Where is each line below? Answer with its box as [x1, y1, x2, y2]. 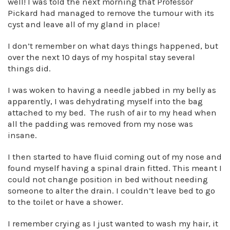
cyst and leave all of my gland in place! [8, 20, 160, 29]
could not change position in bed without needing [8, 175, 208, 184]
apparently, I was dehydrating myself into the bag [8, 97, 203, 106]
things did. [8, 64, 51, 73]
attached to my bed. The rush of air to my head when [8, 108, 217, 118]
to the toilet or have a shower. [8, 197, 123, 207]
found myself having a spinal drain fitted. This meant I [8, 163, 222, 173]
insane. [8, 130, 37, 140]
